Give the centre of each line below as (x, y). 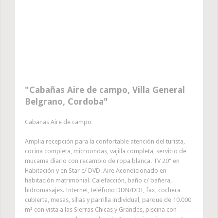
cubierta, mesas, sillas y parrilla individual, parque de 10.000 (108, 200)
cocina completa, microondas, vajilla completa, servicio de (106, 151)
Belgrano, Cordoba (64, 102)
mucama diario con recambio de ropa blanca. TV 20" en (102, 161)
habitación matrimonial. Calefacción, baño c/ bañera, (98, 181)
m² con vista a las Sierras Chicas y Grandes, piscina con (101, 210)
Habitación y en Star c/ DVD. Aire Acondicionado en (96, 171)
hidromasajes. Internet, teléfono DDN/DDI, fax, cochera (103, 190)
